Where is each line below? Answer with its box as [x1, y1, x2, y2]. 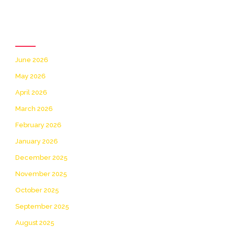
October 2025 [15, 186, 59, 194]
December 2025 [15, 153, 68, 161]
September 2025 [15, 202, 69, 210]
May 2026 [15, 72, 46, 80]
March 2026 [15, 104, 53, 112]
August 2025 [15, 218, 54, 226]
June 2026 [15, 55, 48, 64]
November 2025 [15, 169, 67, 178]
